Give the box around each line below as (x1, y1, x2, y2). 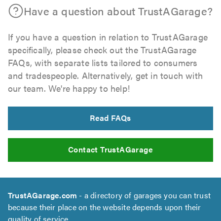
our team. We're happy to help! (8, 82, 130, 95)
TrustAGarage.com (8, 189, 77, 201)
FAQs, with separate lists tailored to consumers (8, 56, 198, 69)
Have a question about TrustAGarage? (24, 3, 213, 19)
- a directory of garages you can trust (77, 189, 211, 201)
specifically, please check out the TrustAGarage (8, 43, 197, 56)
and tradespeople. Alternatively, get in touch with (8, 69, 203, 82)
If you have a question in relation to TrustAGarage (8, 31, 208, 43)
